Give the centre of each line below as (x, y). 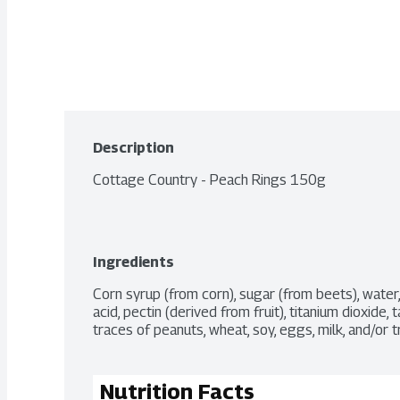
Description (133, 148)
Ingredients (133, 262)
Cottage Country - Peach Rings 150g (209, 180)
